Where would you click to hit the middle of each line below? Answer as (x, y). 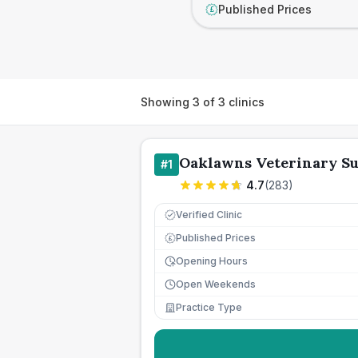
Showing (167, 101)
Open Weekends (216, 284)
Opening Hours (212, 261)
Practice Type (209, 307)
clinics (245, 101)
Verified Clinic (209, 215)
